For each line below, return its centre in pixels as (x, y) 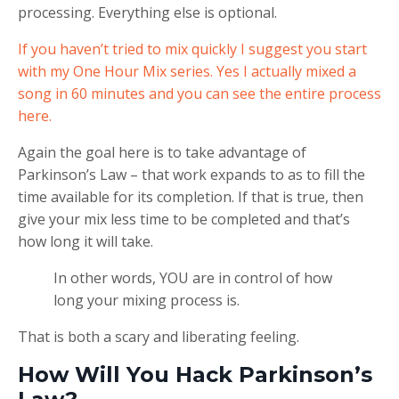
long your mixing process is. (147, 300)
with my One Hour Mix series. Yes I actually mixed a (187, 71)
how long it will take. (85, 241)
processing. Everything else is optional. (147, 12)
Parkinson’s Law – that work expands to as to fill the (191, 174)
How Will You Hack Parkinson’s (195, 374)
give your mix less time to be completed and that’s (184, 219)
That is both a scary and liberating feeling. (159, 336)
